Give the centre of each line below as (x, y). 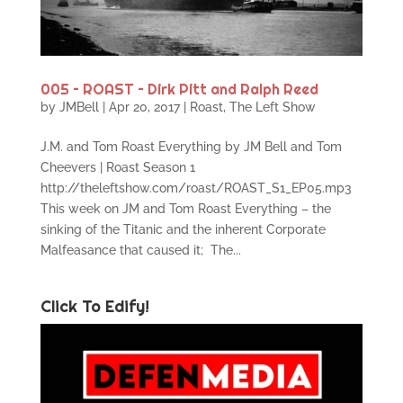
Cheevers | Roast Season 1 (117, 167)
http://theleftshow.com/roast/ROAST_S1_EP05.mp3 (196, 188)
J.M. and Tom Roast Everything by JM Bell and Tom (191, 146)
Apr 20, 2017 (144, 107)
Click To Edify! (94, 306)
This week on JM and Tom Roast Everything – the (185, 208)
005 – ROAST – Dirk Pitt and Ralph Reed (179, 89)
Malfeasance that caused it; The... (140, 250)
